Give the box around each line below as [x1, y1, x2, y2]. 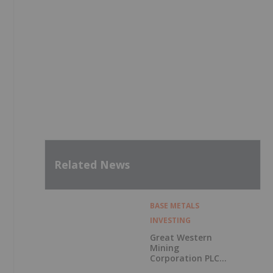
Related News [54, 157, 130, 172]
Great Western [149, 231, 212, 243]
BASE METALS [149, 200, 199, 211]
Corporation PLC [149, 252, 219, 264]
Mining [149, 241, 179, 253]
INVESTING [149, 214, 191, 225]
